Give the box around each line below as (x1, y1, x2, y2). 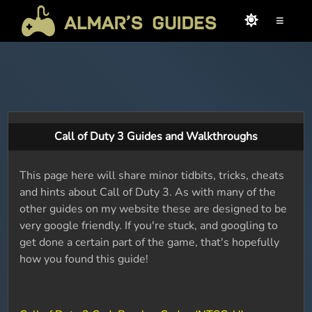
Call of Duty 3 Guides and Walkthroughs (54, 129, 258, 144)
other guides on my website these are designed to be (19, 201, 288, 217)
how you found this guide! (19, 251, 149, 267)
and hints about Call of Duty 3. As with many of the (19, 185, 276, 200)
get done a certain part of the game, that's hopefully (19, 235, 280, 250)
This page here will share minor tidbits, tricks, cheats (19, 168, 285, 183)
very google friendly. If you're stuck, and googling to (19, 218, 279, 233)
